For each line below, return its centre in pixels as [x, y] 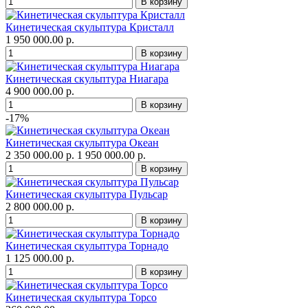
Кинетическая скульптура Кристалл [90, 27]
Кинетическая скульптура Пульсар [87, 195]
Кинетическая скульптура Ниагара [87, 79]
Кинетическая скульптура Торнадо [87, 246]
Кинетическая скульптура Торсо [81, 298]
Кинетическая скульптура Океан [82, 143]
